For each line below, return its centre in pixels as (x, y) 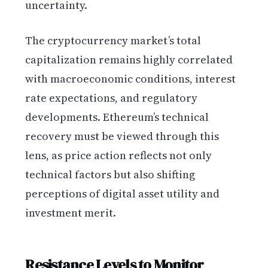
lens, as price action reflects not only (119, 155)
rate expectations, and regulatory (112, 98)
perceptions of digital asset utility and (123, 193)
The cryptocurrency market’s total (113, 40)
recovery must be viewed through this (122, 136)
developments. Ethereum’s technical (117, 117)
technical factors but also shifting (110, 174)
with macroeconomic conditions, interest (131, 78)
